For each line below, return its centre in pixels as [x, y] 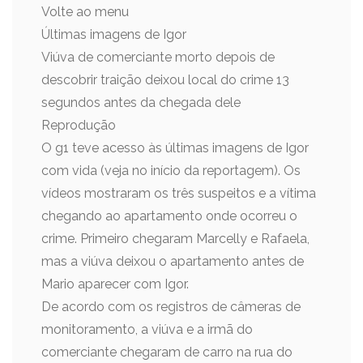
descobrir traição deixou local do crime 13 [165, 80]
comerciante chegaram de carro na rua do [167, 352]
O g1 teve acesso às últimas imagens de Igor [175, 148]
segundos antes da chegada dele [141, 102]
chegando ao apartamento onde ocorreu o [169, 216]
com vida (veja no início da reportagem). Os [171, 171]
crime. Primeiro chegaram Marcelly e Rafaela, [175, 239]
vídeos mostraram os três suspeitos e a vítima [179, 193]
